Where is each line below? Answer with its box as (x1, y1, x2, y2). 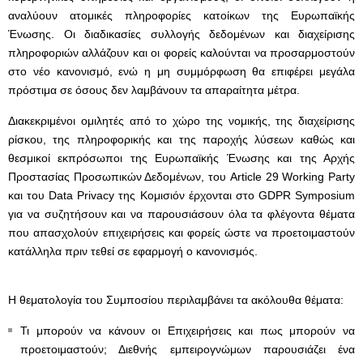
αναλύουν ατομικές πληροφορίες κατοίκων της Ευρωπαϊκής (8, 9, 355, 22)
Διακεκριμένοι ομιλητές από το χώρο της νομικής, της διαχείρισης (8, 114, 355, 127)
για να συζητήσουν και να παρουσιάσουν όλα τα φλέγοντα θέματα (8, 207, 355, 220)
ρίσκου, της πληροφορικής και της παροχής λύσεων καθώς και (8, 133, 355, 146)
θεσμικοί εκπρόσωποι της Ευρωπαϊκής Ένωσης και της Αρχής (8, 152, 355, 164)
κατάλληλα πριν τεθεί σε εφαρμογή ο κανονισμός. (8, 245, 258, 258)
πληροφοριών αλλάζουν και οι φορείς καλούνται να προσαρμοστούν (8, 46, 355, 59)
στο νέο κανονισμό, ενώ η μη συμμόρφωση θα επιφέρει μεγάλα (8, 65, 355, 78)
